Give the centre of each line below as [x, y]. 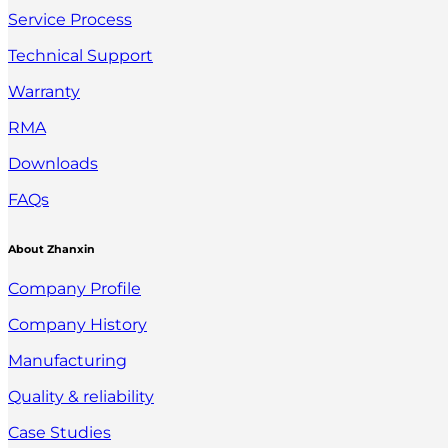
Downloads [53, 163]
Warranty [44, 91]
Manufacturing [67, 360]
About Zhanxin [51, 249]
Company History [77, 324]
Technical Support [80, 55]
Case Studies [59, 432]
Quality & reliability [81, 396]
